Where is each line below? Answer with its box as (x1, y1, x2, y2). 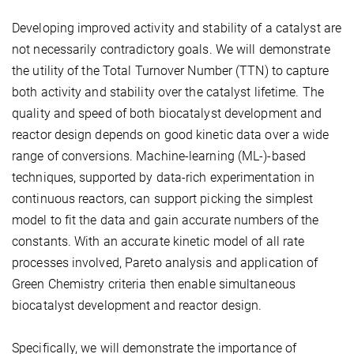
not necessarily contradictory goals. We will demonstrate (12, 41, 330, 57)
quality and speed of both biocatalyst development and (12, 105, 322, 121)
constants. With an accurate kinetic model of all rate (12, 233, 305, 249)
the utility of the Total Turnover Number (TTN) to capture (12, 62, 329, 78)
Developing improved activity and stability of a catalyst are (12, 20, 342, 36)
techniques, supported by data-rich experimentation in (12, 169, 315, 185)
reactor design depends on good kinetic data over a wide (12, 126, 330, 142)
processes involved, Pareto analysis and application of (12, 254, 318, 270)
